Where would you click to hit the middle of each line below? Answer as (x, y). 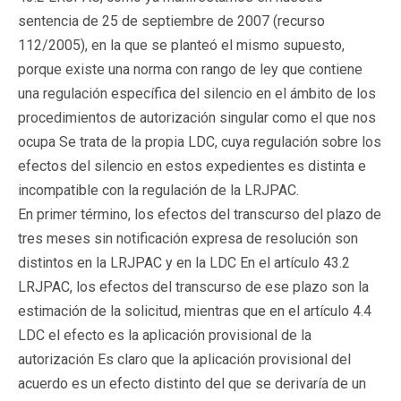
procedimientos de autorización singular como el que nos (197, 117)
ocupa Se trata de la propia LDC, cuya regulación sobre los (200, 141)
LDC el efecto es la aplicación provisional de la (165, 335)
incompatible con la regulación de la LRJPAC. (158, 190)
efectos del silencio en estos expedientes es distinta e (192, 166)
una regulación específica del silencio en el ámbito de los (197, 93)
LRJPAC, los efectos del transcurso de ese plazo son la (193, 286)
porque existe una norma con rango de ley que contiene (190, 69)
